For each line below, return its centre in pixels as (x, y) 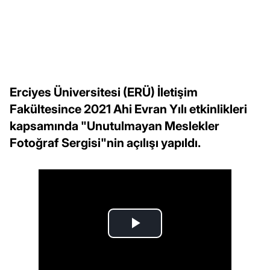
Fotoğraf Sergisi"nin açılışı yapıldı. (105, 143)
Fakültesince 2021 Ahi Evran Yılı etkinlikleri (128, 109)
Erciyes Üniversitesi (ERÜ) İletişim (104, 92)
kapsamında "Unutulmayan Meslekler (115, 126)
